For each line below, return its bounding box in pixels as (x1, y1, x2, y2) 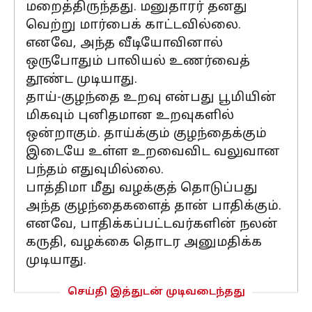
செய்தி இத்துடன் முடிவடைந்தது (67, 286, 245, 298)
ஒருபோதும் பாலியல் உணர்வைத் (26, 54, 250, 70)
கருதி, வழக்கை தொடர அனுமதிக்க (26, 235, 262, 251)
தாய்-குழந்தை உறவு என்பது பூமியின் (26, 90, 276, 106)
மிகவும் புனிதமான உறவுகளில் (26, 108, 234, 124)
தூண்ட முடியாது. (26, 72, 137, 88)
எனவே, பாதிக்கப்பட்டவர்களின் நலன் (26, 217, 278, 233)
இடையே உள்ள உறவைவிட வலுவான (26, 144, 280, 160)
